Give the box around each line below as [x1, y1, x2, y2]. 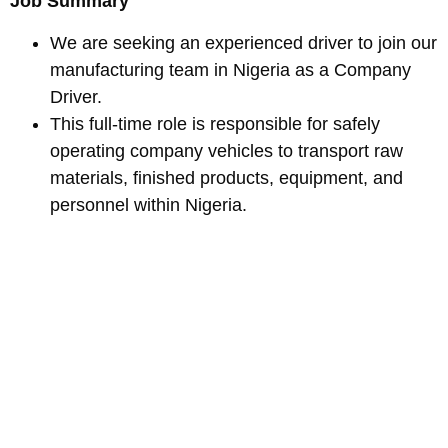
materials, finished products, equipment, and [50, 167, 403, 188]
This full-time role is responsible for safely [50, 113, 380, 134]
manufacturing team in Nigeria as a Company [50, 59, 411, 80]
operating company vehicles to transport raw [50, 140, 403, 161]
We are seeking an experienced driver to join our [50, 32, 437, 53]
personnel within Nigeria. [50, 194, 247, 215]
